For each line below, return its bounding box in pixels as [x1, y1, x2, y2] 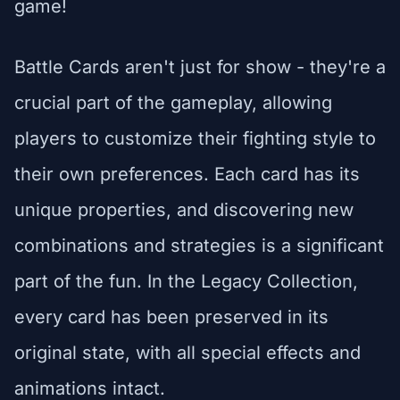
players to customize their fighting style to [14, 127, 376, 149]
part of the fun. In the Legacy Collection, [14, 270, 358, 292]
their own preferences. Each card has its [14, 162, 360, 185]
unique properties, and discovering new [14, 198, 354, 221]
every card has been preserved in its [14, 305, 329, 328]
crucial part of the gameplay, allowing [14, 91, 332, 113]
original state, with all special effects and [14, 341, 361, 363]
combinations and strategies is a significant [14, 234, 384, 256]
